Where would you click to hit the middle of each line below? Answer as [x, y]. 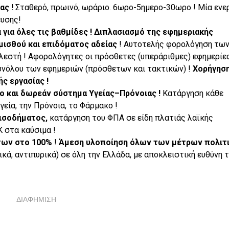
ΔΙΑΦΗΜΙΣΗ [36, 199]
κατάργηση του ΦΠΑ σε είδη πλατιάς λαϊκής [130, 118]
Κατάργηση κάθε [193, 93]
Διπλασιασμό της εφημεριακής [153, 32]
